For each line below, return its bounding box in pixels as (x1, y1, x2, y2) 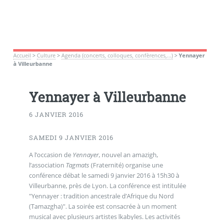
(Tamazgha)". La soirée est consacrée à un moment (28, 201, 177, 211)
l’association (28, 160, 66, 169)
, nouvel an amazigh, (98, 150, 158, 159)
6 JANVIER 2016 (28, 110, 83, 119)
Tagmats (65, 160, 89, 169)
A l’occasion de (28, 150, 73, 159)
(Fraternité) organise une (89, 160, 163, 169)
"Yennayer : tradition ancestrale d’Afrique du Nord (28, 191, 174, 200)
